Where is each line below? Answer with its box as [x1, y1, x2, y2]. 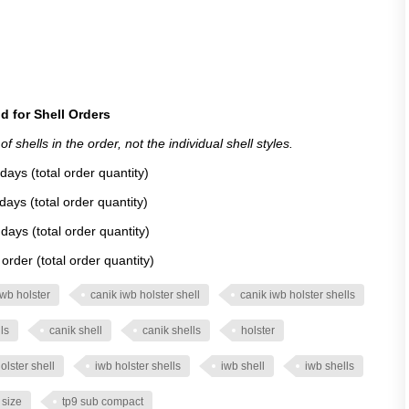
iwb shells [305, 360, 354, 372]
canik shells [142, 324, 201, 337]
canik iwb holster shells [240, 288, 355, 301]
